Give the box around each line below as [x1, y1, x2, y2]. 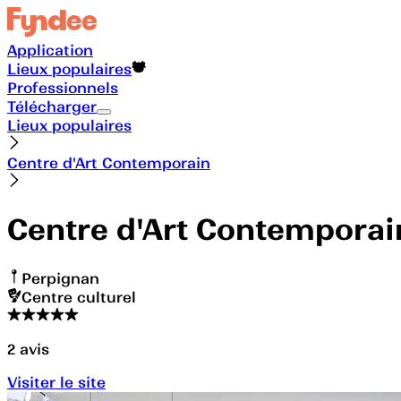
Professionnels [7, 78, 118, 97]
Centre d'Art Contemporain [7, 153, 210, 172]
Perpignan [21, 269, 99, 287]
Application [7, 40, 93, 59]
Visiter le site [7, 372, 106, 391]
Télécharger [7, 97, 97, 115]
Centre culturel [21, 287, 136, 306]
